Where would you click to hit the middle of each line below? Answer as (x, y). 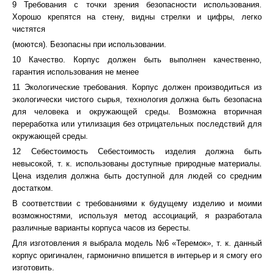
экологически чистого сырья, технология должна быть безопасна (137, 99)
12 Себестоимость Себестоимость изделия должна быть (137, 151)
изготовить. (33, 268)
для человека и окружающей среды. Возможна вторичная (137, 112)
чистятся (29, 29)
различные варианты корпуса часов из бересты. (102, 228)
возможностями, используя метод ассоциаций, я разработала (137, 216)
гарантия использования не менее (76, 72)
